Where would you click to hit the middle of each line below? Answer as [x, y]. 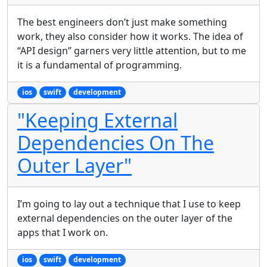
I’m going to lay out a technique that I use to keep [129, 204]
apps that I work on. [63, 233]
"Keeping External [97, 120]
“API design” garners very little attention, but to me [132, 51]
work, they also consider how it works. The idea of [130, 37]
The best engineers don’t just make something [122, 22]
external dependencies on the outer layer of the [125, 218]
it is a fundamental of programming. [100, 65]
